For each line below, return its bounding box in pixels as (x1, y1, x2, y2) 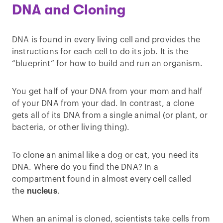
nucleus (26, 187, 57, 195)
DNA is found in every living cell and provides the (12, 36, 201, 44)
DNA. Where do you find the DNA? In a (12, 163, 158, 171)
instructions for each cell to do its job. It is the (12, 48, 189, 56)
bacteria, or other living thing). (12, 123, 130, 131)
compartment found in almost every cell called (12, 175, 192, 183)
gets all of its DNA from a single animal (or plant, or (12, 111, 208, 119)
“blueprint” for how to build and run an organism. (12, 60, 203, 68)
